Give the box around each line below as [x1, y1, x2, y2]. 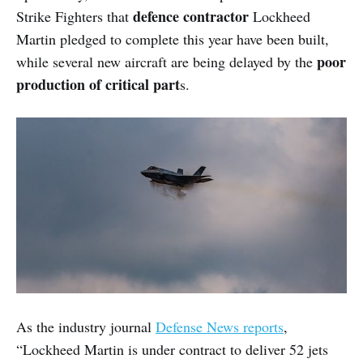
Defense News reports [156, 317, 284, 337]
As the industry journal [16, 317, 156, 337]
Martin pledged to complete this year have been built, [16, 28, 329, 49]
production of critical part [16, 73, 180, 95]
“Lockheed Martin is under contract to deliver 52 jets [16, 340, 328, 360]
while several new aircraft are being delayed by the [16, 51, 317, 71]
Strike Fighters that [16, 6, 133, 26]
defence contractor [133, 5, 249, 27]
